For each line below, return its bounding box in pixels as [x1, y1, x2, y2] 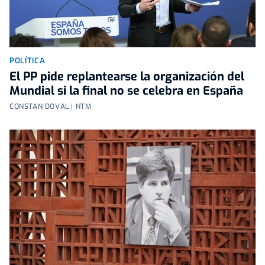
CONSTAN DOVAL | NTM [9, 101, 92, 111]
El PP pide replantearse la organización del [9, 68, 244, 85]
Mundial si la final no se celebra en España [9, 82, 243, 99]
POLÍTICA [9, 55, 46, 66]
